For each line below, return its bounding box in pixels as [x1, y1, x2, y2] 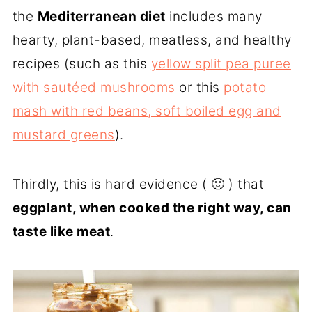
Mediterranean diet [37, 8, 166, 25]
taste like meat [12, 224, 111, 240]
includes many [165, 8, 263, 25]
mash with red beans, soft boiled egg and [12, 103, 281, 120]
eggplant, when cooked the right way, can [12, 200, 292, 217]
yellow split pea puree [150, 56, 291, 72]
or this [175, 79, 224, 96]
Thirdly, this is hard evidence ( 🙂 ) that [12, 176, 265, 193]
